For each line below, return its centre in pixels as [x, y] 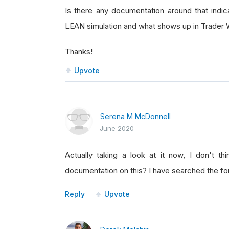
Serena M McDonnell [135, 116]
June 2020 [117, 128]
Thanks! [79, 51]
